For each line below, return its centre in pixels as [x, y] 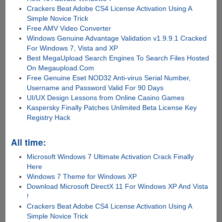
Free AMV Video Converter [69, 28]
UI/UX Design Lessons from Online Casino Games [106, 97]
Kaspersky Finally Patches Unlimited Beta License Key [112, 107]
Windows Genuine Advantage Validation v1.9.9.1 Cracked [117, 38]
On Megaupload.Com [61, 68]
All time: [28, 142]
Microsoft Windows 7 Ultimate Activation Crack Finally [111, 156]
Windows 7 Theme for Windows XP [82, 176]
